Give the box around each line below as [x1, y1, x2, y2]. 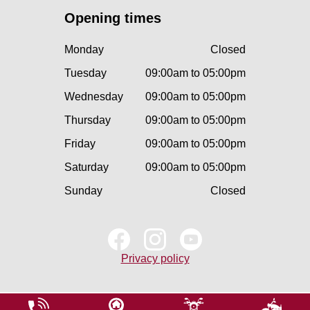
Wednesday [64, 91, 123, 103]
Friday [64, 138, 95, 150]
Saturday [64, 161, 109, 174]
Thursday [64, 114, 111, 127]
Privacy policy [120, 253, 190, 265]
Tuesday [64, 67, 107, 80]
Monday [64, 44, 104, 56]
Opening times [64, 10, 161, 26]
